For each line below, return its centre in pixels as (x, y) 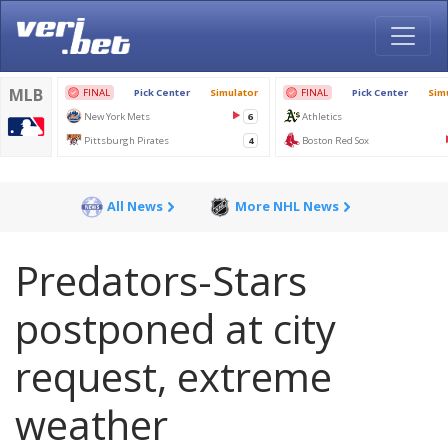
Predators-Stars (161, 280)
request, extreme (173, 376)
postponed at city (175, 328)
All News (135, 206)
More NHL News (287, 206)
